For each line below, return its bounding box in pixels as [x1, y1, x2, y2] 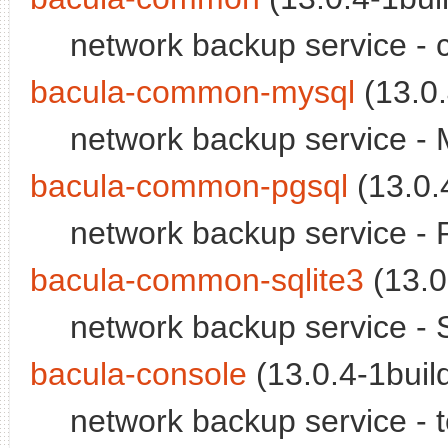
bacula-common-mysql [30, 74, 355, 111]
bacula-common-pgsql [30, 168, 348, 205]
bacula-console [30, 356, 247, 393]
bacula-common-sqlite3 [30, 262, 364, 299]
